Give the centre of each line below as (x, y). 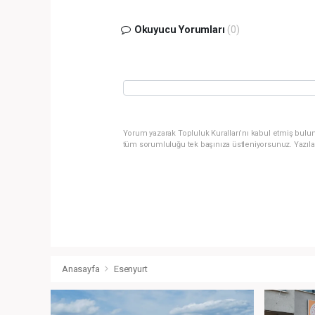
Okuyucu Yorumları (179, 30)
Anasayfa (82, 269)
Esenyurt (130, 269)
